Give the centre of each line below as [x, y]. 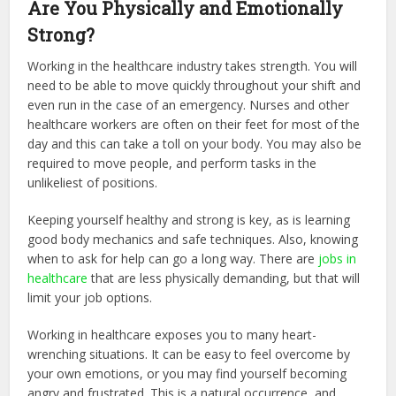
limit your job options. [92, 297]
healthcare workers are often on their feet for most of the [194, 124]
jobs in [338, 258]
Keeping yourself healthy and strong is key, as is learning [189, 219]
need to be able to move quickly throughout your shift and [194, 85]
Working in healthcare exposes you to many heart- [172, 334]
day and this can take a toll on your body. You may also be [195, 143]
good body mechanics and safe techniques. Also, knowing [193, 239]
